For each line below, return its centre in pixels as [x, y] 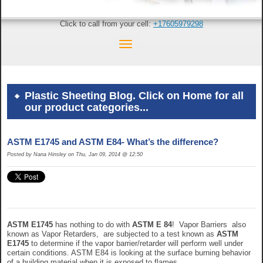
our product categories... [87, 108]
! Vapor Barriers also [209, 225]
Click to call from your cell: [107, 24]
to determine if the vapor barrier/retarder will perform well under [136, 244]
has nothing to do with [92, 225]
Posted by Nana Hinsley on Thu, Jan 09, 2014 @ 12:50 [75, 155]
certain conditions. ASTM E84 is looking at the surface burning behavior [129, 253]
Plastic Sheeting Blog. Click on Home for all [134, 96]
